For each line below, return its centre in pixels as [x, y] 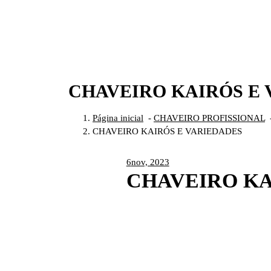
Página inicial [118, 118]
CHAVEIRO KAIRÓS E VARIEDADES [167, 131]
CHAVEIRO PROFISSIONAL [209, 118]
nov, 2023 [150, 162]
